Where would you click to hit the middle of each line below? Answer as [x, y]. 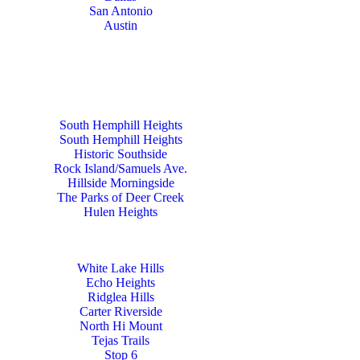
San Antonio [121, 11]
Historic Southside [121, 154]
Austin [121, 25]
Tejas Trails [121, 340]
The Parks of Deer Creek [121, 197]
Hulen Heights [121, 212]
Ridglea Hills [121, 297]
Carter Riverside [121, 311]
